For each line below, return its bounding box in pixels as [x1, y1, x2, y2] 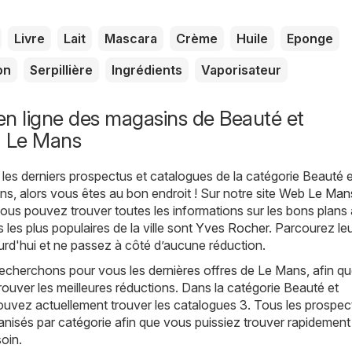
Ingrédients [112, 61, 182, 78]
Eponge [287, 30, 333, 46]
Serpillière [30, 61, 93, 78]
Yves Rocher [196, 219, 269, 236]
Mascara [104, 30, 157, 46]
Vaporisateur [201, 61, 281, 78]
